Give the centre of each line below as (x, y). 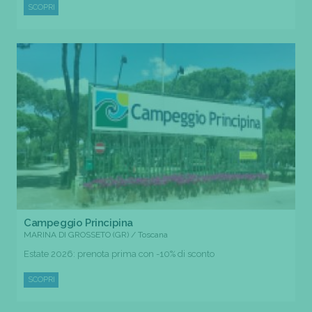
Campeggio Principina (78, 223)
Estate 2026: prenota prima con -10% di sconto (119, 253)
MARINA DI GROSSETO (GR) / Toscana (96, 234)
